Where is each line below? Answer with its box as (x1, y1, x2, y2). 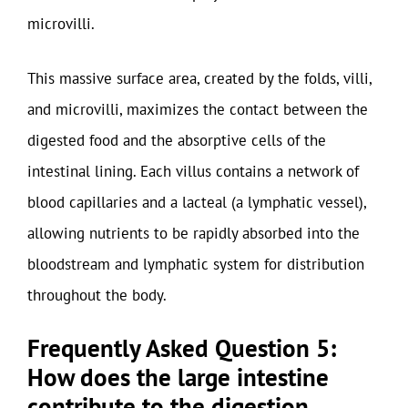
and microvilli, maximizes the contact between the (27, 98, 368, 119)
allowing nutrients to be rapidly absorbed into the (27, 222, 360, 243)
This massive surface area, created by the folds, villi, (27, 67, 372, 88)
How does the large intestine (27, 362, 329, 393)
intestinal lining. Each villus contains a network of (27, 160, 359, 181)
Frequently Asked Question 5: (27, 332, 336, 363)
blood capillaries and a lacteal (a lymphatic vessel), (27, 191, 366, 212)
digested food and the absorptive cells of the (27, 129, 326, 150)
